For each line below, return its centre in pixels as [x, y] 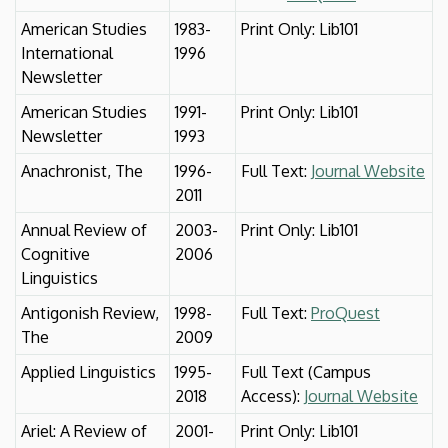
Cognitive [55, 253]
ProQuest [345, 312]
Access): [272, 395]
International [67, 52]
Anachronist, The [82, 170]
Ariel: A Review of [84, 430]
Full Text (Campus [306, 371]
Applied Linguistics [88, 371]
